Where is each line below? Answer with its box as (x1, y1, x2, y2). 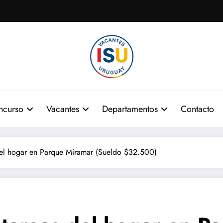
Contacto (180, 102, 214, 115)
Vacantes (46, 102, 79, 115)
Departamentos (102, 102, 158, 115)
